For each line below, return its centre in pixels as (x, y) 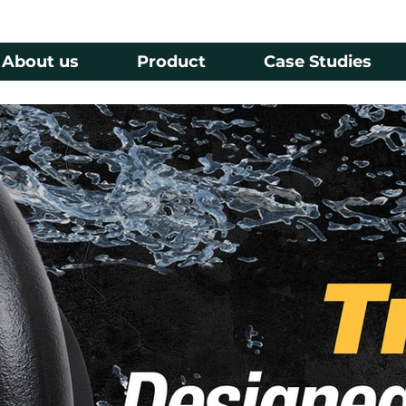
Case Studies (318, 61)
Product (172, 61)
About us (41, 61)
